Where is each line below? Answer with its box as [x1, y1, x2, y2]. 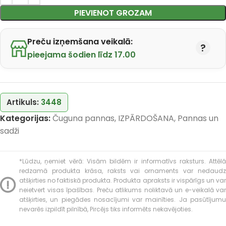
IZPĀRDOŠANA [118, 112, 174, 124]
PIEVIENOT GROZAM [74, 7, 152, 19]
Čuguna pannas [52, 112, 115, 124]
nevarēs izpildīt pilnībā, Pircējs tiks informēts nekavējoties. [19, 205, 193, 213]
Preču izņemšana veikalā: [27, 36, 133, 47]
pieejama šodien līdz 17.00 [27, 49, 136, 61]
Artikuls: [7, 97, 41, 107]
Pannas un [178, 112, 218, 124]
